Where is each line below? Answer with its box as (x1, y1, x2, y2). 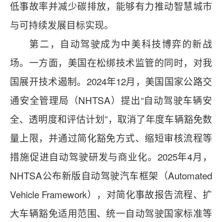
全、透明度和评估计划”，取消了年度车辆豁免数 (10, 112, 212, 126)
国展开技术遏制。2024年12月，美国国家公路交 (10, 74, 212, 88)
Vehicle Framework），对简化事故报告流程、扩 (10, 187, 212, 201)
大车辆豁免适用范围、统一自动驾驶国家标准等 (10, 206, 212, 220)
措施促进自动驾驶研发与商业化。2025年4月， (10, 150, 212, 164)
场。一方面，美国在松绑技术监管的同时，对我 (10, 55, 212, 69)
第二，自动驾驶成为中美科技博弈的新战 (10, 37, 212, 51)
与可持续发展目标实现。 (10, 18, 113, 32)
